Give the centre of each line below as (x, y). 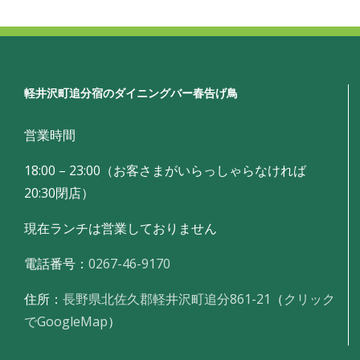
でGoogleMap (66, 321)
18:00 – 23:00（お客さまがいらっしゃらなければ (165, 170)
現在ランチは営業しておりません (121, 228)
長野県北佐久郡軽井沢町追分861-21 (167, 299)
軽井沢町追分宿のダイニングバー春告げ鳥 (131, 92)
